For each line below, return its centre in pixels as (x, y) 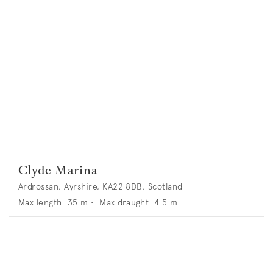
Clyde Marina (58, 170)
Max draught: (126, 202)
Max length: (42, 202)
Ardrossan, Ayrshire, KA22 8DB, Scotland (101, 186)
